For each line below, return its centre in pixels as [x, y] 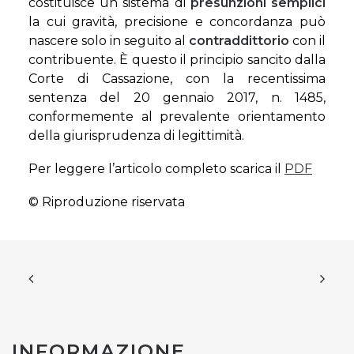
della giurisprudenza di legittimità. [136, 136]
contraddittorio [239, 41]
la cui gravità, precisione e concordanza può [177, 22]
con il [307, 41]
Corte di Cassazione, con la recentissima [177, 79]
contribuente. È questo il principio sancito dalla [177, 60]
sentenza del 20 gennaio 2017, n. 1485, [177, 98]
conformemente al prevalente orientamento [177, 117]
